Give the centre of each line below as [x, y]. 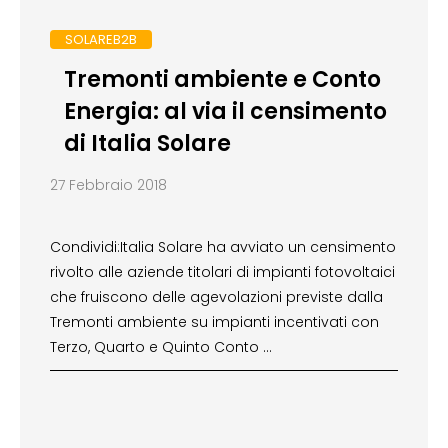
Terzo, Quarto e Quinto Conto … [161, 347]
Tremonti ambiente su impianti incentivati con [214, 322]
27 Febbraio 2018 [108, 185]
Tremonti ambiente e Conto [222, 80]
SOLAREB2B [101, 39]
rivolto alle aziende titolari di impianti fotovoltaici [222, 272]
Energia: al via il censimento [225, 112]
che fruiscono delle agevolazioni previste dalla [216, 297]
